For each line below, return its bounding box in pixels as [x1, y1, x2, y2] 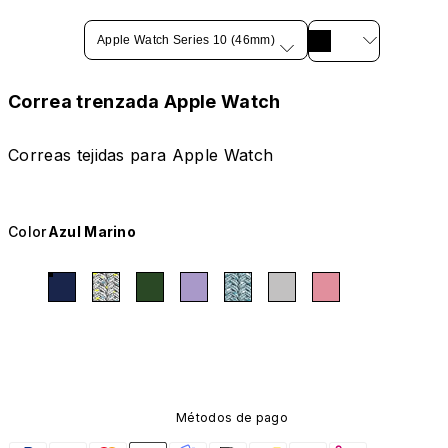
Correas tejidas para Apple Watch [8, 145, 274, 166]
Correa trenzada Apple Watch [8, 90, 281, 112]
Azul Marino [47, 223, 137, 241]
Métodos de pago [176, 410, 288, 426]
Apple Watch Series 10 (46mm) [96, 32, 275, 47]
